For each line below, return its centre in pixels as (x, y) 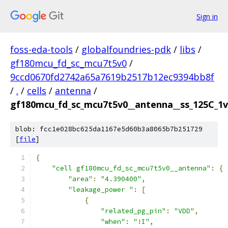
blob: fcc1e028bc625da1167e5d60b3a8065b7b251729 (109, 129)
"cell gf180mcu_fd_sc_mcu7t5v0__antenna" (131, 168)
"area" (80, 179)
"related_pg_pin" (133, 211)
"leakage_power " (101, 190)
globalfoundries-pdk (126, 49)
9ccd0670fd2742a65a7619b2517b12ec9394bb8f (112, 77)
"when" (113, 222)
